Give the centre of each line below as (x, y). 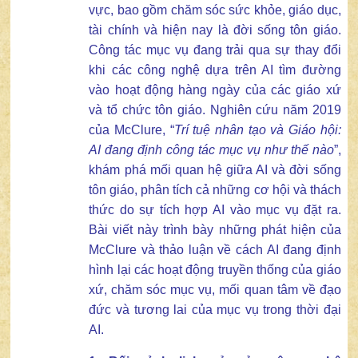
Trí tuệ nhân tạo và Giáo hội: (257, 130)
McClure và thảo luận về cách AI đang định (215, 250)
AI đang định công (142, 150)
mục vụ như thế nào (274, 150)
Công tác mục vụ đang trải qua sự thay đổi (215, 50)
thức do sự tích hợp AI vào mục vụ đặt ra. (215, 210)
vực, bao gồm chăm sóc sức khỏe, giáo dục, (215, 10)
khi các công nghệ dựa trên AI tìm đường (215, 70)
